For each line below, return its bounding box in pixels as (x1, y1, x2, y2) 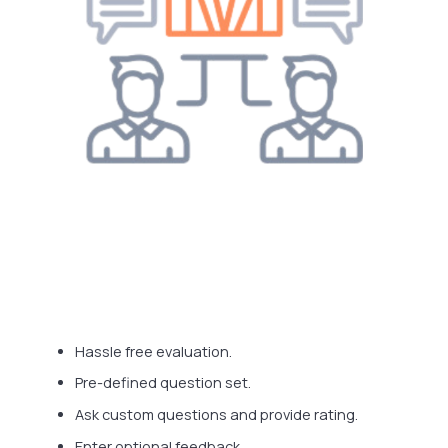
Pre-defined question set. (75, 373, 252, 393)
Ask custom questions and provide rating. (75, 405, 359, 424)
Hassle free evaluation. (75, 341, 233, 361)
